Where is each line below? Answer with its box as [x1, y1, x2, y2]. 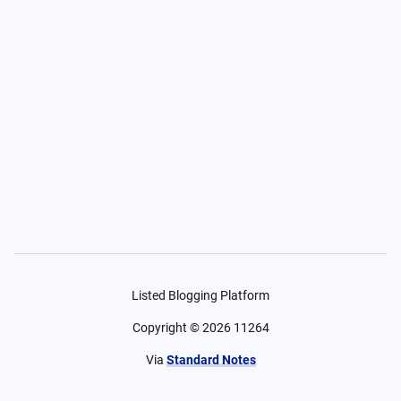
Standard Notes [166, 353, 256, 367]
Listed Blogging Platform [132, 288, 269, 303]
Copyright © [132, 320, 202, 335]
